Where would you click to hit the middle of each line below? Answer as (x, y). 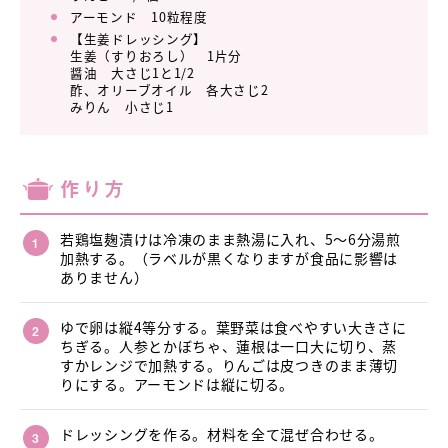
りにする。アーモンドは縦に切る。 (177, 384)
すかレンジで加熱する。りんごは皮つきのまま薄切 (229, 365)
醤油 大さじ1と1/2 (132, 72)
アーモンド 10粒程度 (139, 16)
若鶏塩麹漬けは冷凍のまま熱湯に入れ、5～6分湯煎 (230, 239)
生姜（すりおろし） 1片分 (156, 55)
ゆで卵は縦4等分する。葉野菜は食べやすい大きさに (233, 327)
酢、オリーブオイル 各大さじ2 (169, 89)
